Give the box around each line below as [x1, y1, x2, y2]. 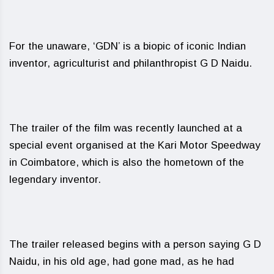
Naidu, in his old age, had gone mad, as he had [9, 256, 234, 268]
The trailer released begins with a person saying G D [9, 239, 261, 251]
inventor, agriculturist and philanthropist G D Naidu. [9, 57, 252, 70]
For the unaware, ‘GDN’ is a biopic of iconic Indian [9, 40, 246, 53]
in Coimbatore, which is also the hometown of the [9, 157, 244, 169]
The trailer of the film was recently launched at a [9, 122, 242, 135]
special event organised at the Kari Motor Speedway [9, 139, 261, 152]
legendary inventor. [9, 174, 101, 186]
